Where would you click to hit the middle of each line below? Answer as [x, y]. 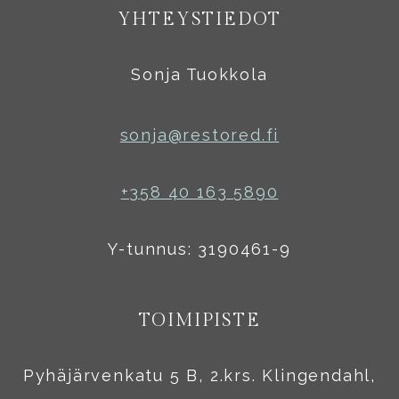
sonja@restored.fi [199, 134]
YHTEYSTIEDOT [199, 19]
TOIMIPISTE [199, 320]
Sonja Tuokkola [199, 74]
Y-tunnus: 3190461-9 [199, 248]
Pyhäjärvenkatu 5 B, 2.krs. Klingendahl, [199, 375]
